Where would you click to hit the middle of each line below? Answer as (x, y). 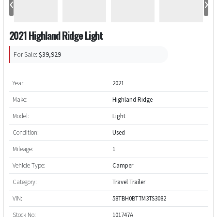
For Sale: (25, 54)
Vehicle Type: (29, 165)
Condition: (25, 132)
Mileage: (23, 149)
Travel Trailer (129, 182)
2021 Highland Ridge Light (56, 35)
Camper (123, 165)
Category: (24, 182)
